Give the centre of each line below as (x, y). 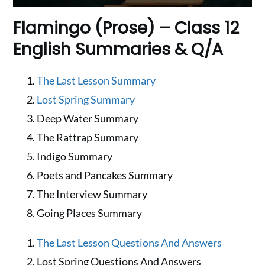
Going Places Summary (90, 213)
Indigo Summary (75, 156)
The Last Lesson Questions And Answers (130, 242)
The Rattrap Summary (88, 137)
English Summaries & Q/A (118, 49)
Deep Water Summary (88, 118)
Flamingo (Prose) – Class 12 (126, 28)
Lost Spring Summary (86, 99)
